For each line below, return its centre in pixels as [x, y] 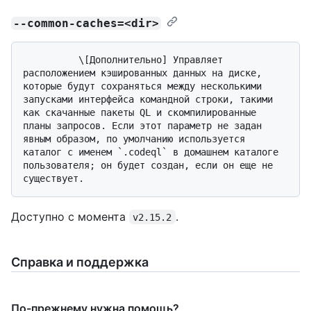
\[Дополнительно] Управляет [51, 59]
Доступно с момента [70, 216]
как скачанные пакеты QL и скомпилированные [140, 112]
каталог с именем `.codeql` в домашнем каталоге [151, 152]
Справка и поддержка [80, 262]
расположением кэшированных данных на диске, [142, 73]
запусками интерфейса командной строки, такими [148, 99]
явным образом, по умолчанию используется [134, 138]
